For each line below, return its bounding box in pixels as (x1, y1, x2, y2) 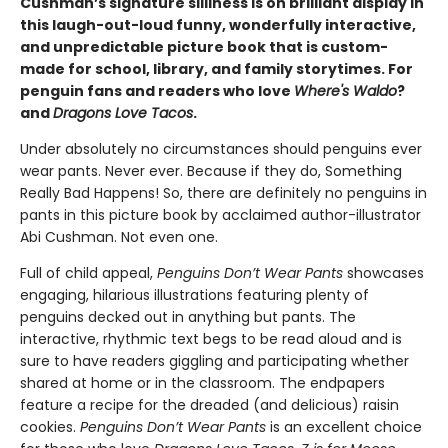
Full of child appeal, (20, 263, 157, 283)
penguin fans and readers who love (20, 81, 294, 101)
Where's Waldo (294, 81, 397, 101)
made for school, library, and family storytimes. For (20, 59, 413, 79)
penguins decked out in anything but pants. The (20, 307, 356, 327)
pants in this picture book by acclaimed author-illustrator (20, 205, 421, 225)
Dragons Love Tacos (53, 103, 193, 123)
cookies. (20, 417, 80, 437)
